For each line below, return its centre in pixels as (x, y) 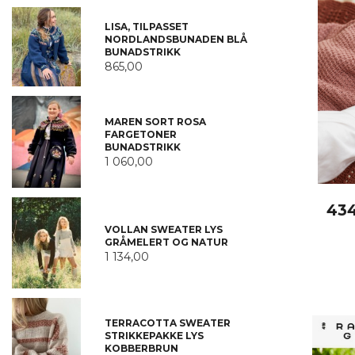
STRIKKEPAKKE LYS (154, 335)
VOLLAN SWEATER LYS (163, 229)
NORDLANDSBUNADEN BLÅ (176, 40)
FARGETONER (140, 135)
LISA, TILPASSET (146, 27)
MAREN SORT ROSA (155, 122)
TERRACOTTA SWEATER (167, 323)
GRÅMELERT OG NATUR (166, 242)
